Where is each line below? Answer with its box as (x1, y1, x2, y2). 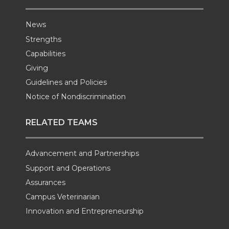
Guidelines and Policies (26, 78, 107, 87)
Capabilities (26, 49, 65, 58)
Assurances (26, 178, 65, 188)
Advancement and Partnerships (26, 149, 139, 158)
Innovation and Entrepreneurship (26, 207, 144, 216)
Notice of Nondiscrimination (26, 92, 126, 102)
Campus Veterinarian (26, 192, 100, 202)
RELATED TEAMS (26, 117, 98, 127)
